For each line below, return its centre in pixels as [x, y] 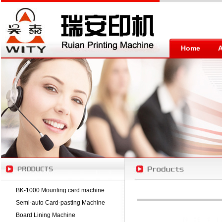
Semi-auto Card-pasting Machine [60, 203]
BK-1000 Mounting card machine [60, 190]
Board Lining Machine [46, 215]
